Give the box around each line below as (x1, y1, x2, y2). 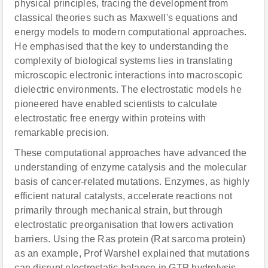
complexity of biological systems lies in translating (14, 56, 233, 66)
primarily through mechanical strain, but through (14, 205, 223, 215)
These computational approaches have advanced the (14, 148, 247, 158)
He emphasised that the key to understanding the (14, 41, 229, 51)
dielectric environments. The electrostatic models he (14, 84, 242, 95)
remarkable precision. (14, 127, 109, 138)
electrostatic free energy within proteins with (14, 113, 206, 123)
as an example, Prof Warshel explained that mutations (14, 248, 249, 258)
